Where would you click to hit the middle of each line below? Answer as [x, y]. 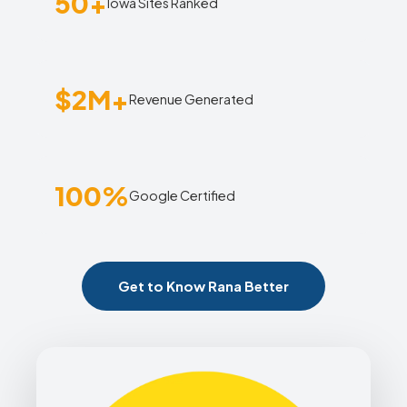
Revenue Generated [191, 99]
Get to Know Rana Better [203, 286]
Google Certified [182, 195]
